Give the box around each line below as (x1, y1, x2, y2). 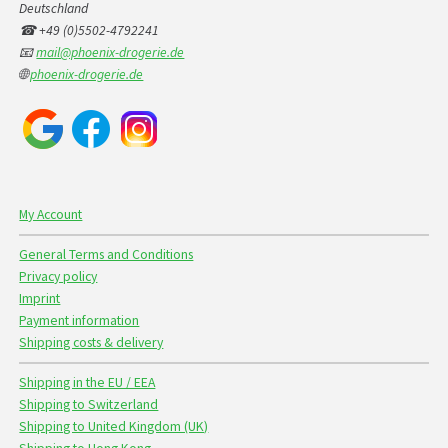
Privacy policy (19, 268, 98, 286)
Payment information (19, 312, 140, 330)
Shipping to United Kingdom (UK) (19, 418, 209, 436)
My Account (19, 206, 83, 224)
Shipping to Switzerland (19, 396, 159, 414)
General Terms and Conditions (19, 246, 194, 264)
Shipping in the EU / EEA (19, 374, 156, 392)
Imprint (19, 290, 61, 308)
